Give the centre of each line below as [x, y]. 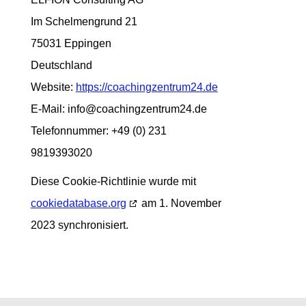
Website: [53, 87]
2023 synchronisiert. [79, 225]
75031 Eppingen [71, 43]
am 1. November [180, 203]
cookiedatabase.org [78, 203]
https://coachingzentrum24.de [147, 87]
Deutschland [61, 65]
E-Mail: [49, 109]
